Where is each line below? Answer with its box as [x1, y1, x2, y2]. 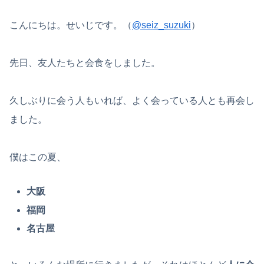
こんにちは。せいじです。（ [9, 19, 132, 30]
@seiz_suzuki [132, 19, 191, 30]
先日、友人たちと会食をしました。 [9, 57, 160, 68]
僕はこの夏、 [9, 151, 66, 162]
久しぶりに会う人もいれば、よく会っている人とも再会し [9, 95, 255, 105]
